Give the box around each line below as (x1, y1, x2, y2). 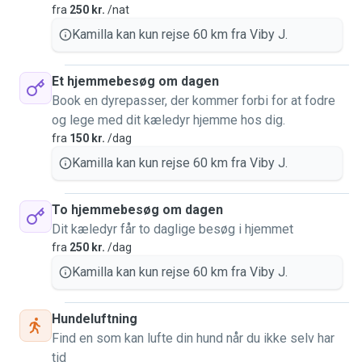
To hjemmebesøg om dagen (52, 202, 223, 217)
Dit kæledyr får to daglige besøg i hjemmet (52, 221, 293, 237)
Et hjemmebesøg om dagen (52, 74, 219, 89)
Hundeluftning (52, 311, 137, 326)
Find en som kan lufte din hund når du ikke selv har (52, 330, 335, 346)
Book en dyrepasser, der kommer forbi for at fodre (52, 93, 335, 108)
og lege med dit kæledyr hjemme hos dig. (52, 112, 285, 128)
